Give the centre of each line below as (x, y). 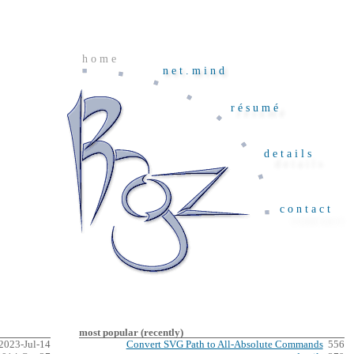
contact (307, 209)
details (289, 154)
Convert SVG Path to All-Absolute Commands (224, 345)
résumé (256, 108)
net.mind (195, 71)
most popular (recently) (131, 333)
